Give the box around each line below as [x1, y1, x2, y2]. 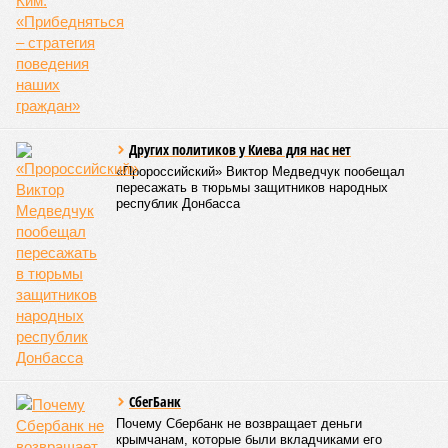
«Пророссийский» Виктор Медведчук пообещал [116, 164, 405, 179]
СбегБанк [129, 392, 181, 411]
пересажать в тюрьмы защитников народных [116, 180, 388, 195]
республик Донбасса [116, 196, 240, 211]
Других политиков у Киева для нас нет [129, 140, 351, 159]
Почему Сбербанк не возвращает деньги [116, 416, 362, 431]
